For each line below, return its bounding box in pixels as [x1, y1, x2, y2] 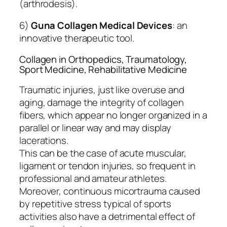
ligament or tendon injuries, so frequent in [19, 159, 196, 173]
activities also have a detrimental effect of [19, 210, 195, 223]
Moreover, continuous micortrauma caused [19, 184, 201, 198]
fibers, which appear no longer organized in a [19, 108, 207, 122]
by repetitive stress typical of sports [19, 197, 172, 211]
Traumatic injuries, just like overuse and [19, 83, 184, 97]
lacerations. [19, 134, 68, 147]
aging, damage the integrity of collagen [19, 96, 184, 109]
